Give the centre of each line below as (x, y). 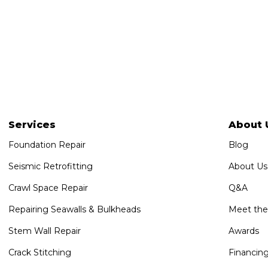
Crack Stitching (40, 252)
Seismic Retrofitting (51, 166)
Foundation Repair (47, 144)
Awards (243, 231)
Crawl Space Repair (48, 188)
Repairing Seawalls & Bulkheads (74, 209)
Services (32, 124)
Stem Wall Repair (45, 231)
